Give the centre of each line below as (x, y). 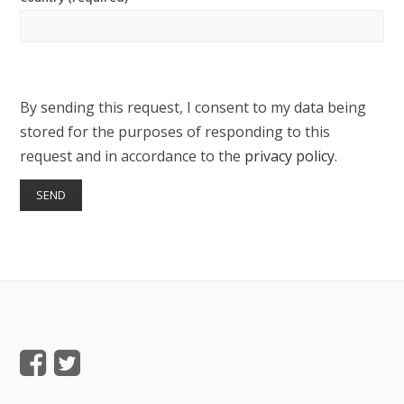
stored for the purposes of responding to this (175, 132)
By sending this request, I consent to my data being (193, 107)
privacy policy (290, 156)
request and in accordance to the (133, 156)
